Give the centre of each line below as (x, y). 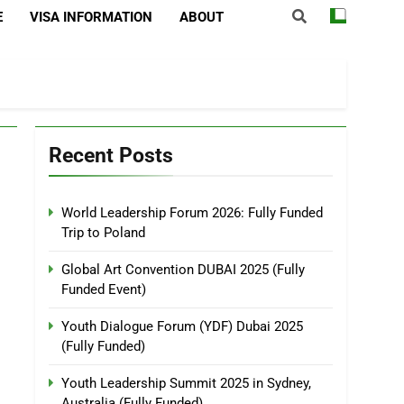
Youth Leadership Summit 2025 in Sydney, (186, 383)
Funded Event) (104, 289)
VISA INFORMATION (91, 17)
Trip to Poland (103, 233)
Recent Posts (111, 155)
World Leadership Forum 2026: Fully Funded (192, 213)
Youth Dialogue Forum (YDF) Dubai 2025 (182, 326)
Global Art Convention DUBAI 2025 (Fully (183, 270)
